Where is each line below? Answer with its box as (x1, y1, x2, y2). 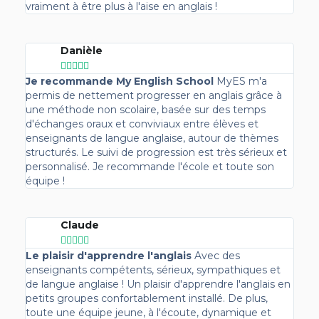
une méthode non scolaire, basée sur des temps (26, 103, 266, 116)
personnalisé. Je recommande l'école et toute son (26, 159, 275, 173)
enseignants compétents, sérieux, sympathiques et (26, 263, 281, 276)
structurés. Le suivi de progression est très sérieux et (26, 145, 288, 159)
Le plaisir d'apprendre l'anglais (26, 249, 195, 262)
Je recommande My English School (26, 74, 217, 88)
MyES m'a (216, 74, 268, 88)
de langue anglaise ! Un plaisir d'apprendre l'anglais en (26, 277, 291, 291)
